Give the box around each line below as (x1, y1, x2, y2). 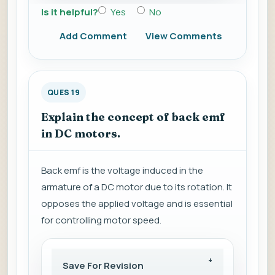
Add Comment (60, 29, 127, 43)
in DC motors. (41, 126, 120, 141)
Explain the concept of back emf (41, 110, 225, 125)
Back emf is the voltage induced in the (41, 164, 203, 177)
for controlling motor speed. (41, 214, 161, 227)
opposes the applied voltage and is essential (41, 197, 233, 211)
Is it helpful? (41, 6, 98, 19)
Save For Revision (63, 259, 144, 273)
